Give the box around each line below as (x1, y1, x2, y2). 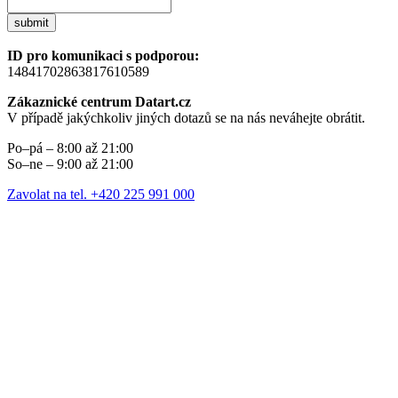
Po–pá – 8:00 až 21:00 (7, 140, 133, 156)
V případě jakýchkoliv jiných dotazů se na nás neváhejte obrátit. (7, 110, 365, 126)
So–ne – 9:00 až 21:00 (7, 156, 133, 172)
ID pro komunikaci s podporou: (7, 48, 199, 64)
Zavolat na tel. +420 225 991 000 (7, 187, 195, 203)
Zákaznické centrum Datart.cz (7, 94, 191, 110)
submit (14, 16, 49, 30)
